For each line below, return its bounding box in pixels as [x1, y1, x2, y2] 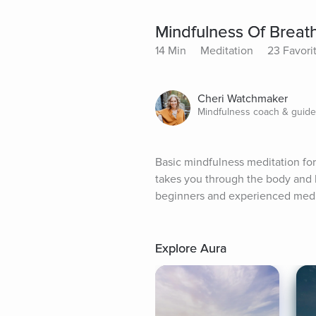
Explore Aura [155, 241, 226, 257]
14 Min [155, 44, 186, 59]
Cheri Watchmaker [197, 92, 288, 107]
